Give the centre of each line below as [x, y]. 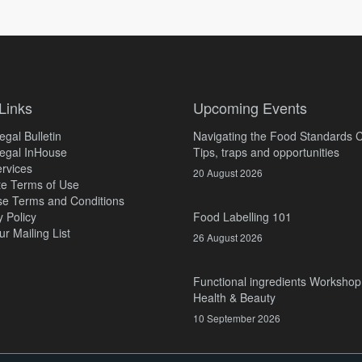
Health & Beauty [234, 297]
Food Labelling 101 [242, 217]
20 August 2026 [228, 173]
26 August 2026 [228, 237]
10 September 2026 [237, 318]
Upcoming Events [250, 107]
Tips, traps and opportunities [266, 152]
